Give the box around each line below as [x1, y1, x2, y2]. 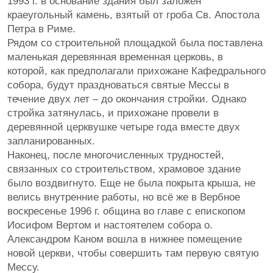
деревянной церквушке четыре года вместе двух [7, 121, 240, 133]
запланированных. [7, 135, 95, 147]
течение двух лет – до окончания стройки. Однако [7, 93, 246, 105]
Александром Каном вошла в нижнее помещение [7, 233, 242, 245]
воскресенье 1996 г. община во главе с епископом [7, 205, 246, 217]
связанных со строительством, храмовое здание [7, 163, 241, 175]
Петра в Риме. [7, 23, 76, 35]
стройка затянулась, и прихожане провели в [7, 107, 219, 119]
